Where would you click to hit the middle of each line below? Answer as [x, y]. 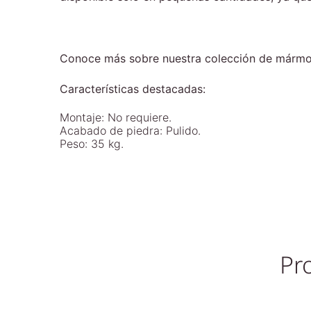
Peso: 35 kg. [92, 144]
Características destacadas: [133, 89]
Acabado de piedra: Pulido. [130, 131]
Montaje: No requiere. [116, 117]
